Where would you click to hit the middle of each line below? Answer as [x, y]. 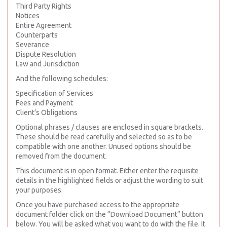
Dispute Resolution [46, 54]
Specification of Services [54, 93]
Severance [32, 45]
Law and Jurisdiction [48, 64]
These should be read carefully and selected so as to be [104, 137]
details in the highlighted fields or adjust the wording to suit [109, 180]
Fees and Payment [44, 103]
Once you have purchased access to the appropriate [98, 205]
